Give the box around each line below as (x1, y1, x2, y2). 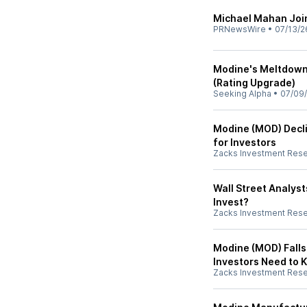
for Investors (213, 136, 276, 148)
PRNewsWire (213, 24, 266, 34)
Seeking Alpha (213, 88, 271, 99)
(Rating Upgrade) (213, 77, 295, 88)
